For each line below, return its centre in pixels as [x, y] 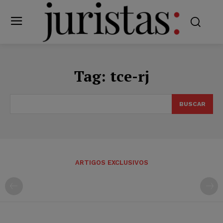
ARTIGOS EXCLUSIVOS [111, 162]
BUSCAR [192, 104]
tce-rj [129, 76]
